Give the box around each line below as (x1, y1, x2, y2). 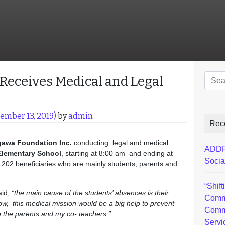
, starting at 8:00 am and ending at (61, 149, 173, 157)
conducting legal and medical (72, 139, 168, 147)
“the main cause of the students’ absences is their (12, 189, 169, 197)
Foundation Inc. (15, 139, 72, 147)
